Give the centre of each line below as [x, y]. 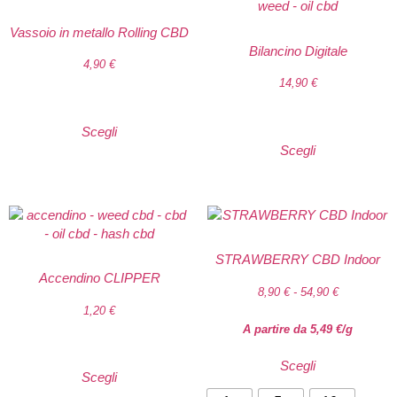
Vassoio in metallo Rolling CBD [99, 32]
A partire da [276, 329]
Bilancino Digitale [298, 51]
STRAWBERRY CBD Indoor [298, 259]
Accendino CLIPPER [99, 278]
